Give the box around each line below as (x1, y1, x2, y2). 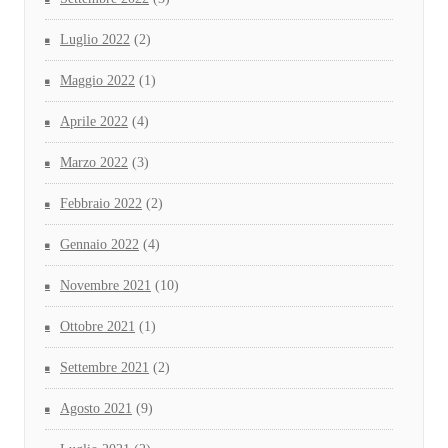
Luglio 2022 (60, 32, 130, 48)
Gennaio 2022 (60, 237, 139, 253)
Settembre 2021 (60, 360, 149, 376)
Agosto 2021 (60, 401, 132, 417)
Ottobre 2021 (60, 319, 135, 335)
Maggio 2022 (60, 73, 135, 89)
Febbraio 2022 (60, 196, 142, 212)
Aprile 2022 (60, 114, 128, 130)
